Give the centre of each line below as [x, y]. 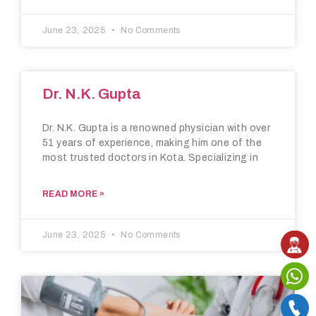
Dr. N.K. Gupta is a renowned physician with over [157, 128]
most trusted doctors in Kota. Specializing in [150, 158]
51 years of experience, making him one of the [152, 143]
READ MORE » [74, 194]
